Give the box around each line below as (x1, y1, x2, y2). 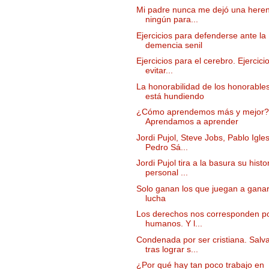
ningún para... (145, 14, 198, 25)
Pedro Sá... (145, 142, 188, 152)
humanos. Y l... (145, 219, 202, 229)
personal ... (145, 168, 188, 178)
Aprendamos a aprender (145, 116, 238, 127)
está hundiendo (145, 91, 204, 101)
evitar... (145, 65, 173, 76)
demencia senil (145, 40, 202, 50)
